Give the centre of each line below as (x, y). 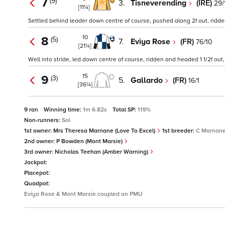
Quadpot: (37, 184)
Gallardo (148, 80)
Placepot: (37, 173)
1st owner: (39, 131)
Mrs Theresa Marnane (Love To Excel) (105, 131)
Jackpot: (36, 163)
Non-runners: (43, 121)
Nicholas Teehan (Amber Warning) (102, 152)
